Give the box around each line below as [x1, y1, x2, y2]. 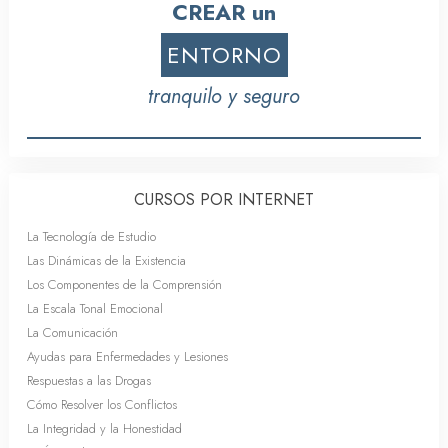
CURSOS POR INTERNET [134, 187, 314, 211]
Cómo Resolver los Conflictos [27, 394, 177, 414]
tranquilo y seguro [148, 81, 300, 111]
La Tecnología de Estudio [27, 226, 156, 246]
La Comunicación [27, 322, 118, 342]
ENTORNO [166, 38, 282, 71]
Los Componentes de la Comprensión [27, 274, 222, 294]
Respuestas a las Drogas [27, 370, 151, 390]
